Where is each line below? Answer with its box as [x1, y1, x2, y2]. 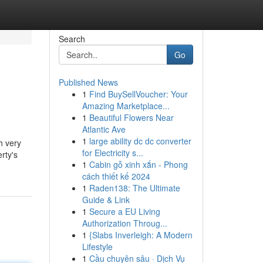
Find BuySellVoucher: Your [89, 88, 188, 100]
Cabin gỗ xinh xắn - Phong [89, 159, 188, 170]
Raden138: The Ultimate [89, 182, 180, 194]
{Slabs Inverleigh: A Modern [89, 229, 193, 241]
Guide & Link [82, 194, 130, 205]
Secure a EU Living [89, 205, 160, 217]
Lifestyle [82, 241, 113, 252]
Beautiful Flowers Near [89, 112, 174, 123]
